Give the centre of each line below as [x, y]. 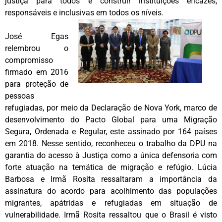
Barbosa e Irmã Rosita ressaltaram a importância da [111, 179]
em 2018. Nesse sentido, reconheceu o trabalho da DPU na [111, 143]
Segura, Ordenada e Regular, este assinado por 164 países [111, 131]
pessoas [20, 96]
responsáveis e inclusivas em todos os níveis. [84, 12]
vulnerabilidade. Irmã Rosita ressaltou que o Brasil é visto [111, 215]
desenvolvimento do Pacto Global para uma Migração [111, 119]
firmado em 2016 [37, 72]
